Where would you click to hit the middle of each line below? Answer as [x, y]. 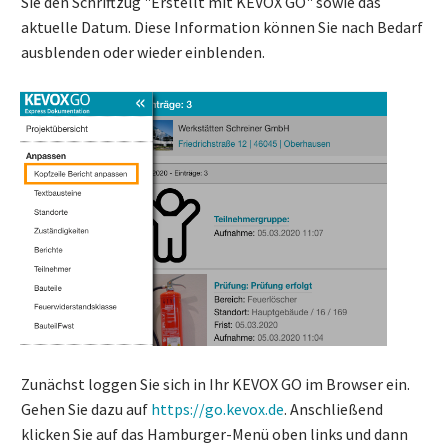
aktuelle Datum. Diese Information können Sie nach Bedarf [222, 27]
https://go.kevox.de [217, 409]
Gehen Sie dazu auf [86, 409]
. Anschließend [333, 409]
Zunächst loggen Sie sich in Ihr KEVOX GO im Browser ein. [215, 384]
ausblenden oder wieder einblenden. [144, 52]
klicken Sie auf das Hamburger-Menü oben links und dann [214, 434]
